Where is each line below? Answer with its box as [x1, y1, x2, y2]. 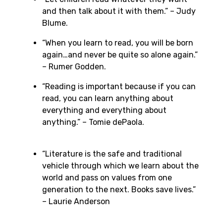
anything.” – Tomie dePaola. [42, 117, 144, 127]
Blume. [42, 18, 68, 28]
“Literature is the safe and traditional [42, 149, 182, 159]
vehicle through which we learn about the [42, 161, 199, 170]
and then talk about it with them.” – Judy [42, 6, 196, 16]
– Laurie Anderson [42, 196, 110, 206]
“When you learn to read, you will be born [42, 38, 193, 48]
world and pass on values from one [42, 172, 172, 182]
